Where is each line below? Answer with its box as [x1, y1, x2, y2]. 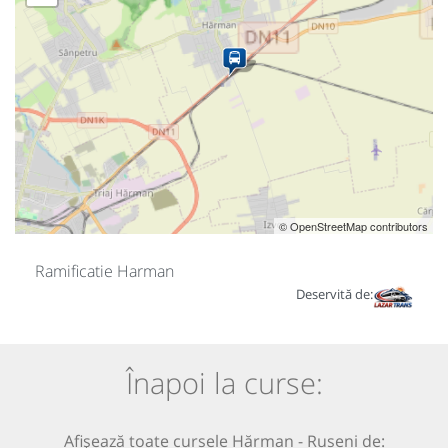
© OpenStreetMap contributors [279, 218, 428, 235]
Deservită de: [296, 285, 373, 304]
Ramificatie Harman [35, 260, 174, 283]
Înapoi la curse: [125, 363, 323, 403]
